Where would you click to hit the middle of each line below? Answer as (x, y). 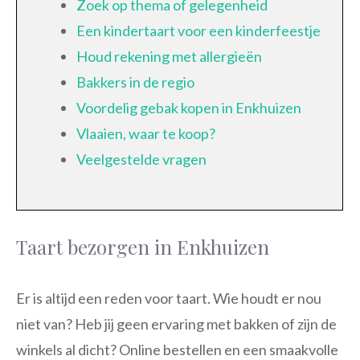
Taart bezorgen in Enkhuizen (143, 246)
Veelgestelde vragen (141, 159)
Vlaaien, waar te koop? (146, 133)
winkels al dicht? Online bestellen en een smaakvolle (177, 349)
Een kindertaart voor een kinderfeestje (198, 30)
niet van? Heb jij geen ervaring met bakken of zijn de (176, 323)
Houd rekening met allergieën (169, 56)
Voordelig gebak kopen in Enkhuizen (189, 107)
